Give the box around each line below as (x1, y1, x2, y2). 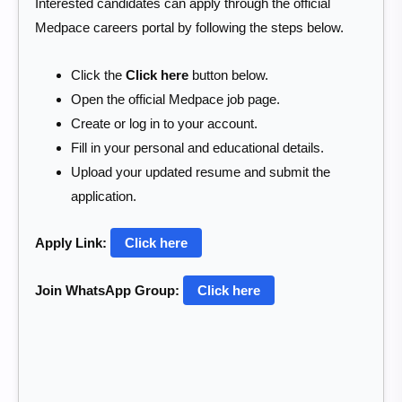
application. (71, 188, 136, 204)
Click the (71, 66, 126, 83)
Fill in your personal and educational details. (71, 139, 324, 155)
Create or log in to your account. (71, 115, 258, 131)
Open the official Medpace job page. (71, 91, 280, 107)
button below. (188, 66, 268, 83)
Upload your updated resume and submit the (71, 163, 330, 179)
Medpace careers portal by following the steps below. (35, 20, 344, 36)
